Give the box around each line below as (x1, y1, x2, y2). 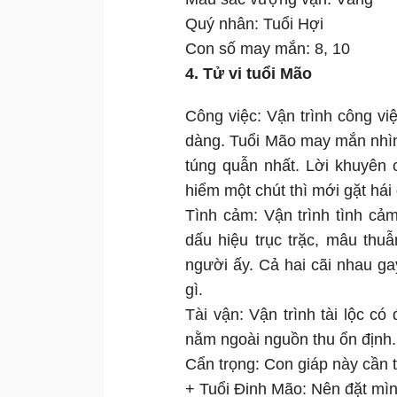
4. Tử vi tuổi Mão (185, 65, 312, 83)
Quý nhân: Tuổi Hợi (185, 15, 323, 34)
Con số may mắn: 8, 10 (185, 40, 350, 58)
